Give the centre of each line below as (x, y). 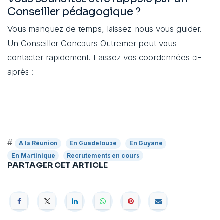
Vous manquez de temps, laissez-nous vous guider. (105, 29)
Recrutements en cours (103, 155)
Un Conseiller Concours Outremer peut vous (92, 43)
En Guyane (146, 143)
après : (20, 72)
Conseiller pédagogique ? (74, 12)
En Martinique (33, 155)
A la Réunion (38, 143)
